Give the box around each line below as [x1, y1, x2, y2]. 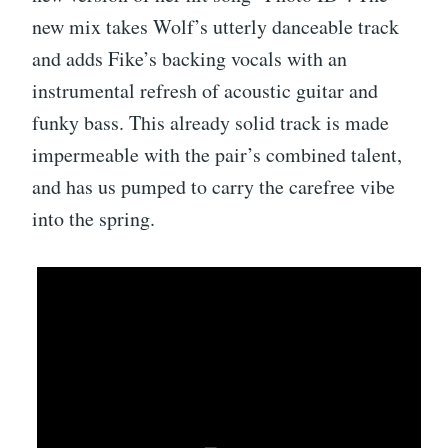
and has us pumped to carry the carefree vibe [32, 173, 395, 201]
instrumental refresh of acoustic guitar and [32, 77, 378, 105]
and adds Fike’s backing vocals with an [32, 45, 347, 73]
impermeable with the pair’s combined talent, [32, 141, 402, 169]
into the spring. [32, 205, 155, 233]
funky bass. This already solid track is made [32, 109, 389, 137]
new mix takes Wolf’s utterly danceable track [32, 13, 399, 41]
